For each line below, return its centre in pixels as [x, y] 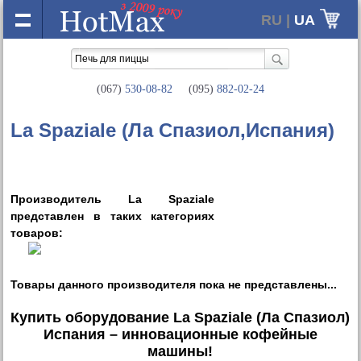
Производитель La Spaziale [113, 199]
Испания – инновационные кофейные [180, 334]
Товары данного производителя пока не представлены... [174, 284]
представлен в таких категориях [113, 216]
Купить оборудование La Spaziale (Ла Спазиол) [180, 317]
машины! [180, 351]
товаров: [37, 233]
